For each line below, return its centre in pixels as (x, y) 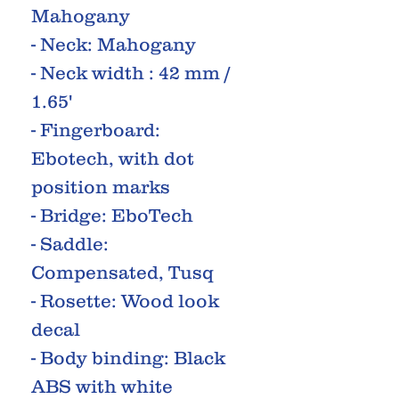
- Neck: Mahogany (114, 44)
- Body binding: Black (128, 357)
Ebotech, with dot (113, 158)
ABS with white (102, 386)
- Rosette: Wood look (125, 300)
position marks (101, 186)
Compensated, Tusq (122, 272)
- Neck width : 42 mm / (131, 72)
